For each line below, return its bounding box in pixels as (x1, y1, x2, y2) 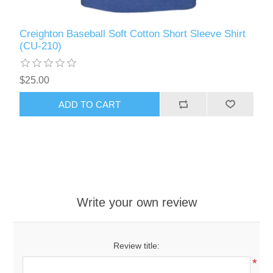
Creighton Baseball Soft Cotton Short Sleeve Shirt (19, 28, 246, 40)
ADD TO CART (58, 99, 121, 110)
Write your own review (76, 196, 197, 210)
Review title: (113, 241, 160, 251)
